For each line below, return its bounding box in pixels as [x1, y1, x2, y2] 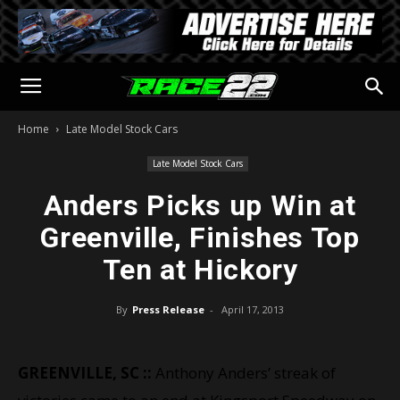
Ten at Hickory [102, 253, 298, 287]
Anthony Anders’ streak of [152, 362, 336, 383]
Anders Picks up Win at [44, 188, 356, 222]
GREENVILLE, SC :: [18, 362, 152, 383]
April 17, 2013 [221, 303, 284, 316]
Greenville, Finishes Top [40, 221, 360, 254]
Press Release [132, 303, 204, 316]
